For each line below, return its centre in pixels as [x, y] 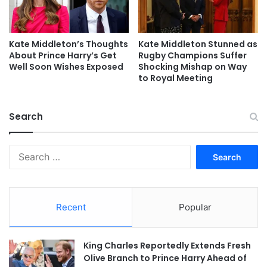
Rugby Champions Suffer [193, 55]
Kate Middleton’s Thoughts [69, 44]
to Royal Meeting [176, 78]
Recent [71, 207]
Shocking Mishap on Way [193, 67]
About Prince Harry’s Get [63, 55]
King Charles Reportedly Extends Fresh [167, 246]
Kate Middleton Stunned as [198, 44]
